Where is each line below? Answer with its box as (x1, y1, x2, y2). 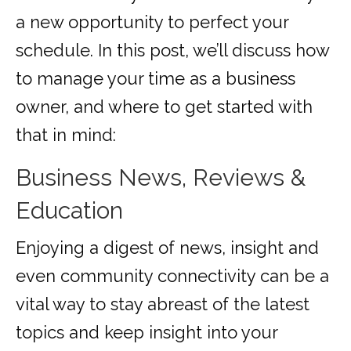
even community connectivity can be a (16, 266, 329, 287)
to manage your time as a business (16, 68, 295, 89)
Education (16, 197, 123, 225)
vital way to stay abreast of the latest (16, 294, 309, 315)
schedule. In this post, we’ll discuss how (16, 40, 329, 61)
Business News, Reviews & (16, 164, 306, 192)
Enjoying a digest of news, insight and (16, 237, 319, 259)
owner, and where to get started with (16, 96, 313, 118)
